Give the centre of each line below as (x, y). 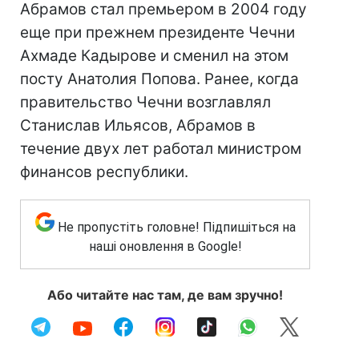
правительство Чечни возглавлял (145, 102)
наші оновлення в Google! (165, 246)
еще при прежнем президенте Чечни (157, 32)
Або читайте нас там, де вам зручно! (165, 295)
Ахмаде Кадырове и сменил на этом (154, 56)
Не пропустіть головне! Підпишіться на (176, 227)
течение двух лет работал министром (161, 149)
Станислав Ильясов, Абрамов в (138, 125)
